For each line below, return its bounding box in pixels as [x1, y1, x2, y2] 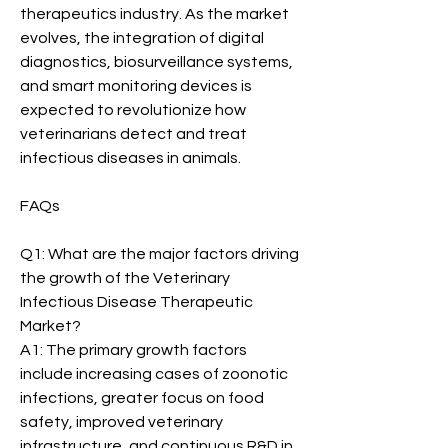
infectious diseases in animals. [20, 150, 241, 166]
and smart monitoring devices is [20, 78, 252, 94]
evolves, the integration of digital [20, 30, 264, 46]
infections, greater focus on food [20, 390, 264, 406]
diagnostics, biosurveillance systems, [20, 54, 293, 70]
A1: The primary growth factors [20, 342, 247, 358]
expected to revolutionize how [20, 102, 246, 118]
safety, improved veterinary [20, 414, 223, 430]
